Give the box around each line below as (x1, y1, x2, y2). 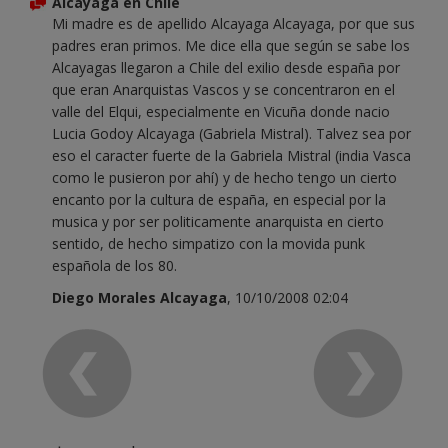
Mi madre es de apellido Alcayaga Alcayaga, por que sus (52, 13, 415, 33)
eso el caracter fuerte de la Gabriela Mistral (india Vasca (52, 145, 411, 165)
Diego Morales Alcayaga (52, 287, 227, 307)
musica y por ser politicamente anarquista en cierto (52, 211, 384, 231)
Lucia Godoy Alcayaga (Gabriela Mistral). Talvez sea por (52, 123, 411, 143)
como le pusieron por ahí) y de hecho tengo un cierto (52, 167, 397, 187)
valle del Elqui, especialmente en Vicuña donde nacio (52, 101, 390, 121)
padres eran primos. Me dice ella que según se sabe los (52, 35, 410, 55)
